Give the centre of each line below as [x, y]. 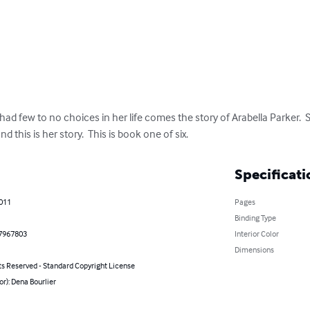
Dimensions [254, 249]
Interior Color [256, 233]
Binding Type [255, 217]
